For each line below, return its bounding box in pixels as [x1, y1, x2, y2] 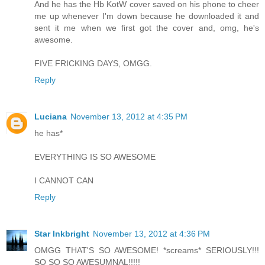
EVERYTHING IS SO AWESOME [34, 151, 156, 161]
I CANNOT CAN [34, 175, 93, 185]
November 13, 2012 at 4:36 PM [93, 228, 210, 238]
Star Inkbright [34, 228, 89, 238]
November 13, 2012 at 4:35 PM [70, 111, 188, 121]
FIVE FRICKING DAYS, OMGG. [34, 58, 152, 68]
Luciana [34, 111, 67, 121]
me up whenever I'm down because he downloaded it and [34, 11, 259, 21]
